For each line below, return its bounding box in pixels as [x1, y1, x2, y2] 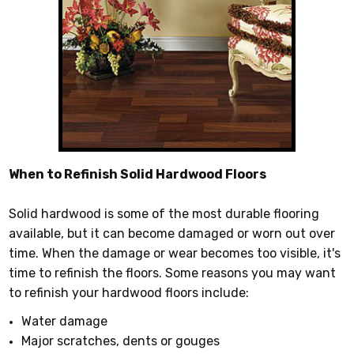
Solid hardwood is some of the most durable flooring [9, 205, 320, 221]
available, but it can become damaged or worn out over [9, 225, 336, 241]
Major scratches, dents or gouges [21, 333, 220, 348]
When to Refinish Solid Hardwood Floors [9, 166, 267, 182]
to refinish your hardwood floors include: [9, 284, 250, 300]
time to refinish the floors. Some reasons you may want [9, 265, 337, 281]
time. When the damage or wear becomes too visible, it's [9, 245, 341, 261]
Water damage [21, 313, 108, 329]
